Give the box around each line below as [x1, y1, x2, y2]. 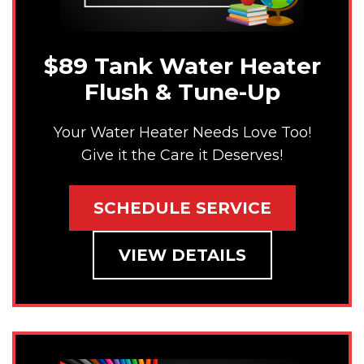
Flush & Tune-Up [84, 78, 280, 106]
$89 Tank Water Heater [43, 52, 321, 80]
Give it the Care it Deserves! [81, 145, 283, 164]
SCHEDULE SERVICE [93, 198, 271, 219]
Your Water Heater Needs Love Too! [53, 123, 311, 141]
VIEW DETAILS [118, 245, 246, 266]
